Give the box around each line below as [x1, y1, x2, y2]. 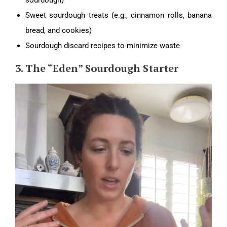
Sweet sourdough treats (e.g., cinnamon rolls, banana [25, 10, 212, 20]
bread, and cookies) [25, 25, 92, 35]
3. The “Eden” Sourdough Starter [15, 61, 178, 75]
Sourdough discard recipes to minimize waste [25, 41, 180, 50]
